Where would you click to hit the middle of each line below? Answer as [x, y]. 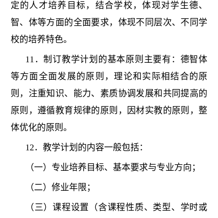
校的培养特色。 [41, 40]
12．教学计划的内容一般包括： [86, 148]
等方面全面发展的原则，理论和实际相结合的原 [109, 77]
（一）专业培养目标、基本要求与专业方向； [113, 168]
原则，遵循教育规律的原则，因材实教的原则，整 [109, 111]
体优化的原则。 [41, 128]
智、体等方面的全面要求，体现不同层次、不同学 [109, 23]
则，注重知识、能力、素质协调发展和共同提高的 [109, 94]
